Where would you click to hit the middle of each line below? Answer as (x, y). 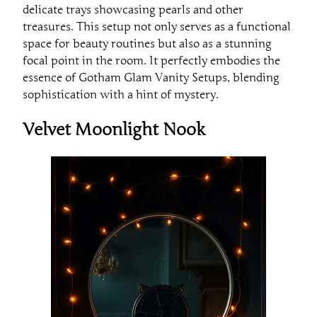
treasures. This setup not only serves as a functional (157, 27)
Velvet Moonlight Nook (114, 129)
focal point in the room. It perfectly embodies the (151, 60)
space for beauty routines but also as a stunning (147, 44)
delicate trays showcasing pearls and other (133, 10)
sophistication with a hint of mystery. (121, 94)
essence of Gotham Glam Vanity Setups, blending (151, 77)
